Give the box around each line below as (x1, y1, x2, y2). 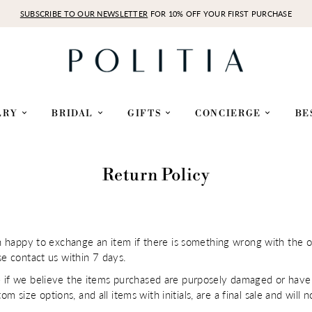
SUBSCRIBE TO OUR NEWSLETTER (19, 8, 148, 18)
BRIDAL (52, 108, 97, 120)
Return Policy (102, 165, 210, 187)
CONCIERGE (195, 108, 265, 120)
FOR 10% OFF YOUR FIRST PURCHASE (148, 8, 292, 18)
